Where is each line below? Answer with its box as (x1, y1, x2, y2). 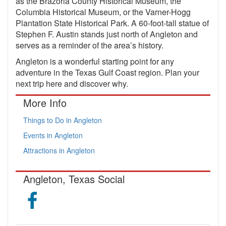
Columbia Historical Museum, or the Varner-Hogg (16, 6, 191, 18)
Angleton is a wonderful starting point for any (16, 55, 174, 67)
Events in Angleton (23, 130, 83, 140)
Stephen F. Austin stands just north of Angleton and (16, 28, 198, 40)
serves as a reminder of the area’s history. (16, 39, 163, 51)
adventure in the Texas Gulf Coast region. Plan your (16, 66, 199, 78)
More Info (23, 95, 67, 110)
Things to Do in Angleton (23, 115, 102, 125)
